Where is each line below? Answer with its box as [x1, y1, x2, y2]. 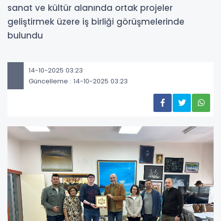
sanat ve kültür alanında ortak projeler [7, 2, 173, 14]
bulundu [7, 30, 43, 42]
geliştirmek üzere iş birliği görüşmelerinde [7, 16, 184, 28]
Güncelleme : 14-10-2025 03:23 [29, 76, 128, 86]
